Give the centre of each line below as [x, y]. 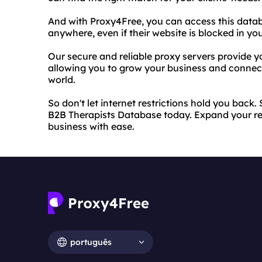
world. [62, 80]
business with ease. [91, 126]
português [91, 242]
